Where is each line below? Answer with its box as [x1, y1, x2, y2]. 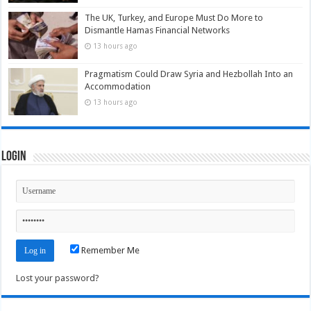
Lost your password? [16, 273, 100, 284]
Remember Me [79, 245, 140, 256]
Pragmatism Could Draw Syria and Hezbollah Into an [85, 69, 294, 80]
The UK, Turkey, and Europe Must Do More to [85, 12, 264, 24]
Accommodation [85, 81, 151, 92]
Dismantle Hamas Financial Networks [85, 25, 230, 36]
